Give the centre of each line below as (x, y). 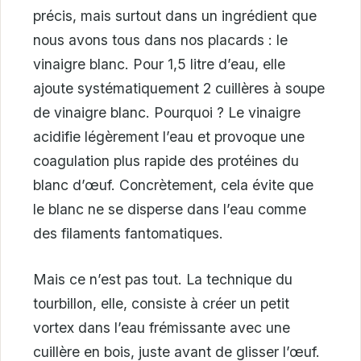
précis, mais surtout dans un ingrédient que (175, 16)
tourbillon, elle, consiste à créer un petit (161, 303)
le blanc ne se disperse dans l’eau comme (170, 210)
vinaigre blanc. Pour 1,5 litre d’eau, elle (159, 64)
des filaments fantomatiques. (128, 234)
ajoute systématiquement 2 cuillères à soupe (179, 89)
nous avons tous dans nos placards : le (160, 40)
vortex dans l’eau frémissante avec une (162, 327)
